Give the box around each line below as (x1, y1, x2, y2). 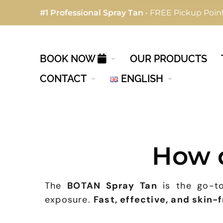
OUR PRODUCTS (129, 53, 207, 65)
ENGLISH (120, 73, 163, 85)
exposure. (45, 193, 94, 206)
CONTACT (40, 73, 87, 85)
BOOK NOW (40, 53, 98, 65)
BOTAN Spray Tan (67, 179, 157, 192)
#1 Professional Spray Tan (40, 8, 143, 17)
